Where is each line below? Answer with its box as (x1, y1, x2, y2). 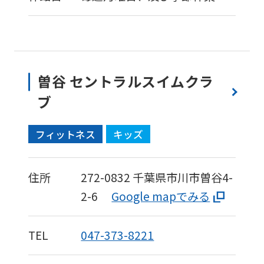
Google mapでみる (111, 187, 210, 204)
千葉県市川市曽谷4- (133, 169, 233, 186)
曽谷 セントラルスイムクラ (37, 71, 214, 92)
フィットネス (35, 127, 95, 141)
